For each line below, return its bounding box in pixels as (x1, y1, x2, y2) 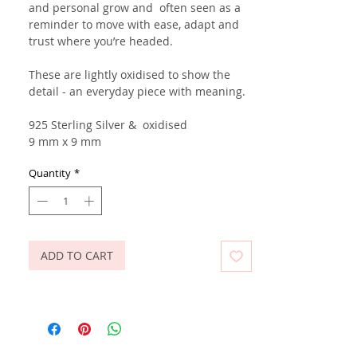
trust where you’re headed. (29, 33, 173, 49)
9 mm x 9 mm (29, 134, 101, 150)
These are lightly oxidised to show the (29, 67, 230, 83)
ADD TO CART (41, 247, 113, 263)
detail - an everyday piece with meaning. (29, 84, 245, 100)
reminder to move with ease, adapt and (29, 17, 239, 33)
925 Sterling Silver (29, 117, 125, 133)
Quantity (29, 166, 71, 181)
